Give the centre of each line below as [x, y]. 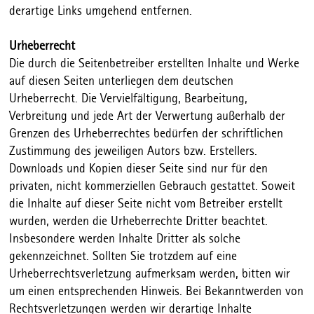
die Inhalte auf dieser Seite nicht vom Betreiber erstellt [146, 204]
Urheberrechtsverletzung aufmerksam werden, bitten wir [150, 274]
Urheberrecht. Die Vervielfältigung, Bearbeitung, [129, 99]
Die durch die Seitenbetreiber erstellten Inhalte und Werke [155, 64]
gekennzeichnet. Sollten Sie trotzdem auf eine [123, 257]
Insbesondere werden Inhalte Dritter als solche [125, 239]
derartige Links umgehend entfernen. [101, 12]
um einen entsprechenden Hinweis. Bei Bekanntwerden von [157, 292]
